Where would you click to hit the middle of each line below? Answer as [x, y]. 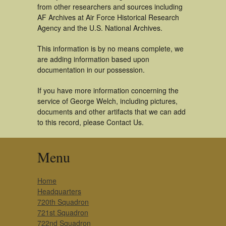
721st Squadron [63, 212]
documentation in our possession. [91, 70]
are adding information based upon [93, 59]
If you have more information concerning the [108, 90]
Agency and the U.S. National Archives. [100, 28]
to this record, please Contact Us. [91, 122]
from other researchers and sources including [110, 7]
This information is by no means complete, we [110, 48]
